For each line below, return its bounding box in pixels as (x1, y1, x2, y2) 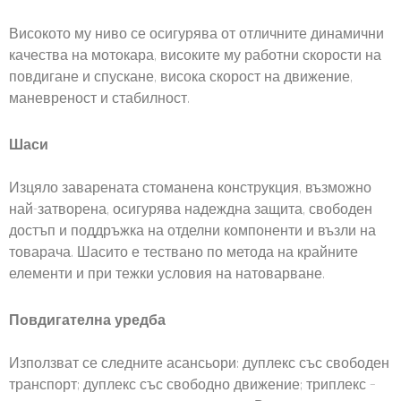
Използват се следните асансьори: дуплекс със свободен (9, 354, 389, 374)
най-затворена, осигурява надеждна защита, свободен (9, 200, 372, 220)
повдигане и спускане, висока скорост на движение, (9, 68, 353, 88)
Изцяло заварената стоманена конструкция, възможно (9, 179, 371, 199)
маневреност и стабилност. (9, 90, 190, 109)
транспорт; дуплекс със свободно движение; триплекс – (9, 376, 376, 396)
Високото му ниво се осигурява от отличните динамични (9, 25, 384, 45)
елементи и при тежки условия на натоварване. (9, 265, 325, 285)
